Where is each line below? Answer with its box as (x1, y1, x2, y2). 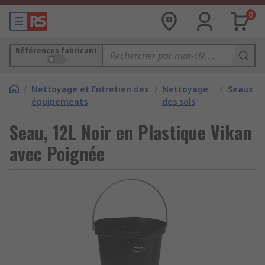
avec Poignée (9, 140, 105, 167)
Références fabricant (15, 46, 97, 56)
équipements (31, 96, 88, 107)
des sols (161, 96, 195, 107)
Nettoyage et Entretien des (31, 83, 148, 95)
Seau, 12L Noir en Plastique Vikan (9, 119, 251, 146)
